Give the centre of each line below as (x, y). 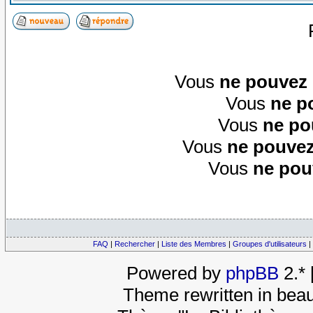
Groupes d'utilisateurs (270, 244)
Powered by (176, 274)
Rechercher (135, 244)
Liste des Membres (194, 244)
